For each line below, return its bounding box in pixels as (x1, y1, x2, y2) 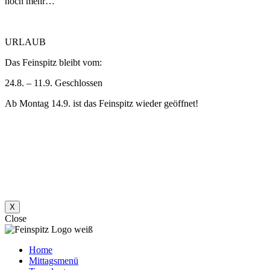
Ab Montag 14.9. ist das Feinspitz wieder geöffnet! (5, 98, 201, 108)
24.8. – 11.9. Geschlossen (5, 78, 105, 88)
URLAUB (5, 37, 48, 47)
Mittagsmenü (29, 256, 78, 266)
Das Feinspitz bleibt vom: (5, 57, 102, 67)
